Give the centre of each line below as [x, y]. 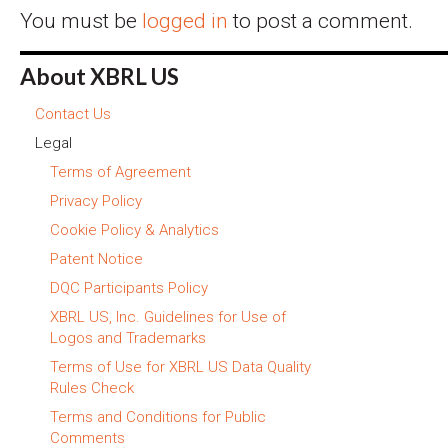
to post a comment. [320, 20]
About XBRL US [99, 76]
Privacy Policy [96, 200]
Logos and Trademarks [128, 337]
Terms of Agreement [120, 171]
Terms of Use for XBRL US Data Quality [180, 366]
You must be [81, 20]
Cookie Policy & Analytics [134, 229]
